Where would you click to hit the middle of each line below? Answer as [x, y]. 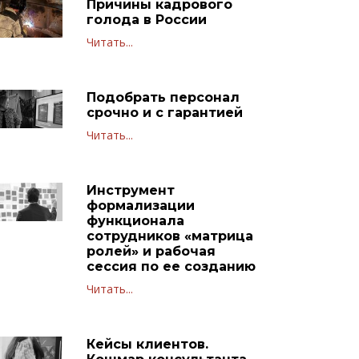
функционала [135, 220]
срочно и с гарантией [164, 112]
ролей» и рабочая [151, 251]
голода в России [146, 19]
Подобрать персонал [163, 97]
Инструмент [130, 190]
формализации [140, 205]
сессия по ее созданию [171, 266]
